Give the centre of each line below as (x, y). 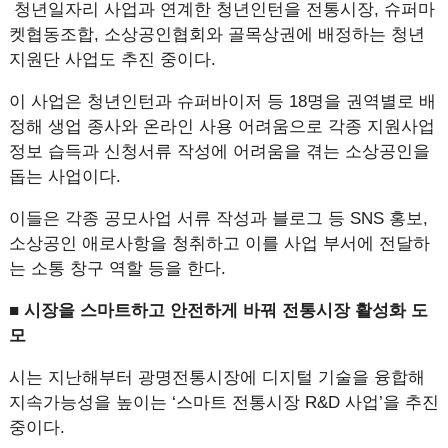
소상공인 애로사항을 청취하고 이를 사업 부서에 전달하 (219, 243)
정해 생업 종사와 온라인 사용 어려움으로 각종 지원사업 (221, 126)
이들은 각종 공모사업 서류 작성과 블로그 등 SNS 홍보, (218, 218)
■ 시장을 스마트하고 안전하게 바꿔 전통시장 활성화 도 (218, 310)
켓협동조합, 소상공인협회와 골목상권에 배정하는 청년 (216, 34)
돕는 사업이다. (67, 176)
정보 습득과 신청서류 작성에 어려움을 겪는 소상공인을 (219, 151)
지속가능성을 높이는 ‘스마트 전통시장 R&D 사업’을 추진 (223, 402)
